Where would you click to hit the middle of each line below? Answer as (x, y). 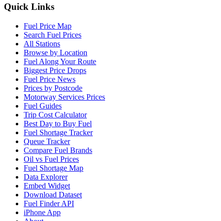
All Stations (42, 43)
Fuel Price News (50, 79)
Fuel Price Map (48, 26)
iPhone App (42, 212)
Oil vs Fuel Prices (51, 159)
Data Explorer (46, 177)
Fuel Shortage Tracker (58, 132)
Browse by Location (55, 52)
